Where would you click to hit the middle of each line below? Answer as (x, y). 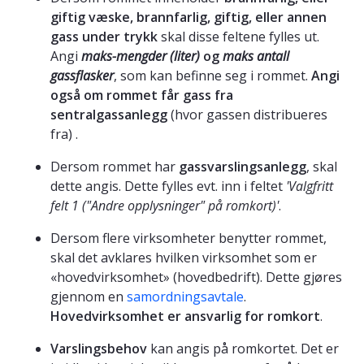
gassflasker (82, 75)
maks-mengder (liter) (141, 56)
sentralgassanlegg (109, 114)
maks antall (256, 56)
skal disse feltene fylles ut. (240, 36)
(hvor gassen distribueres (247, 114)
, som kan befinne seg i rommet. (212, 75)
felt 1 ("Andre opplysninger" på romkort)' (165, 205)
